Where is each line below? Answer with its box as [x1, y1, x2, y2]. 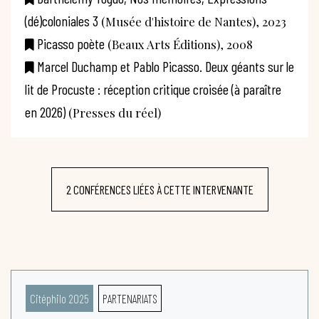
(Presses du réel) [66, 105, 161, 121]
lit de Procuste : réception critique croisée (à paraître [25, 80, 281, 98]
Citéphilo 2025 [30, 291, 89, 306]
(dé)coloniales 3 [25, 12, 98, 30]
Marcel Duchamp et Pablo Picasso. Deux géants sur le [37, 58, 294, 75]
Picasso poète [37, 35, 105, 53]
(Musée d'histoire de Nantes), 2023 [98, 14, 286, 30]
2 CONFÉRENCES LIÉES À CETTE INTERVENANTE [66, 182, 253, 197]
